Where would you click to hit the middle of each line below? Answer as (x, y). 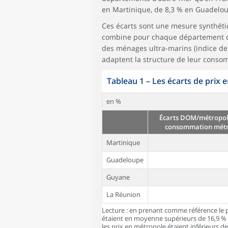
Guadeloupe (125, 160)
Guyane (118, 177)
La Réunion (123, 194)
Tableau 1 (125, 81)
